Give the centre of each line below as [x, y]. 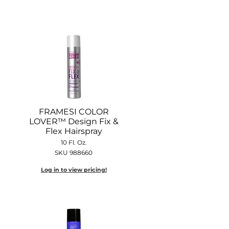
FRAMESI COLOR [74, 111]
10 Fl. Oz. [74, 142]
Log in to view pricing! [74, 169]
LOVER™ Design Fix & [74, 121]
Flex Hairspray [74, 131]
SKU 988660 [74, 152]
